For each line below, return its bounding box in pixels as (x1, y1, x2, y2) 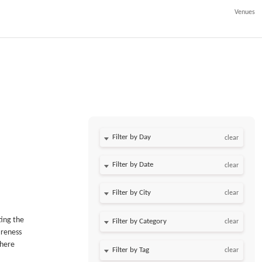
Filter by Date (112, 161, 154, 168)
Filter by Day (112, 133, 151, 141)
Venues (235, 9, 255, 16)
